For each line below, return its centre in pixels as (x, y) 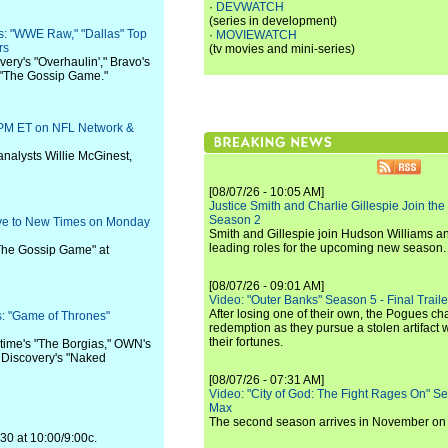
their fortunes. (246, 342)
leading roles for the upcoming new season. (327, 248)
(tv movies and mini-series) (282, 49)
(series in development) (273, 21)
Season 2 (235, 220)
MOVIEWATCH (256, 35)
